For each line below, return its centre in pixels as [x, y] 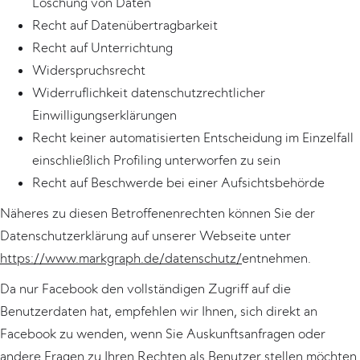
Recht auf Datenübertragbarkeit [125, 25]
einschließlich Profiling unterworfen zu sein [156, 160]
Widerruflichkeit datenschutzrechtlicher [149, 92]
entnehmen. [276, 258]
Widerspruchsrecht [89, 70]
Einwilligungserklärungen [104, 115]
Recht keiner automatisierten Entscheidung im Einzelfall [193, 137]
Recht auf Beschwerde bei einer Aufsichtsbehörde [178, 182]
